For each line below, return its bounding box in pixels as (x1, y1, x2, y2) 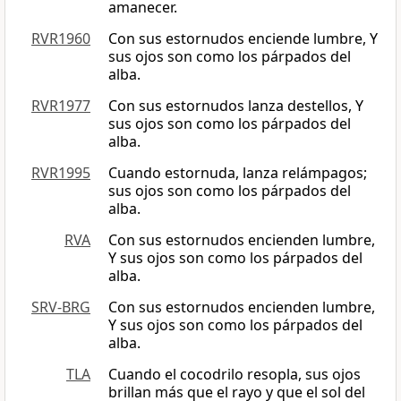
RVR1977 (31, 96, 90, 116)
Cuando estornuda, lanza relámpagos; (108, 163, 367, 183)
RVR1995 (31, 163, 90, 183)
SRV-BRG (31, 297, 90, 318)
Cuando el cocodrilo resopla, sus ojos (108, 364, 361, 385)
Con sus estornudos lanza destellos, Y (108, 96, 363, 116)
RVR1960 (31, 29, 90, 49)
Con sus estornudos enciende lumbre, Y (108, 29, 378, 49)
